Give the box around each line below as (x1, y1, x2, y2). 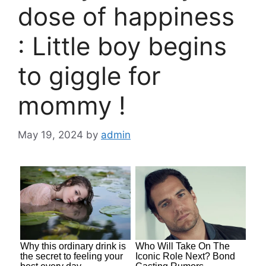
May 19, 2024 (18, 128, 83, 141)
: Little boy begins (18, 31, 227, 62)
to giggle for (18, 61, 161, 91)
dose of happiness (18, 1, 235, 32)
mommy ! (18, 90, 126, 121)
